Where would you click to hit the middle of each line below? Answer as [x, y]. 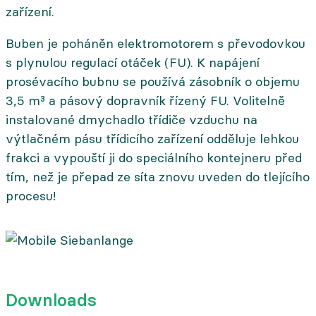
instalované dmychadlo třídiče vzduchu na [132, 120]
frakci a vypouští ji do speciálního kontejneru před [154, 158]
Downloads [51, 300]
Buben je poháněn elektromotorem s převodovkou [156, 43]
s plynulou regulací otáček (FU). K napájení [133, 62]
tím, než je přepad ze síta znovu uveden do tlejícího [158, 177]
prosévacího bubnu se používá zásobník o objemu [153, 81]
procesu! [31, 196]
